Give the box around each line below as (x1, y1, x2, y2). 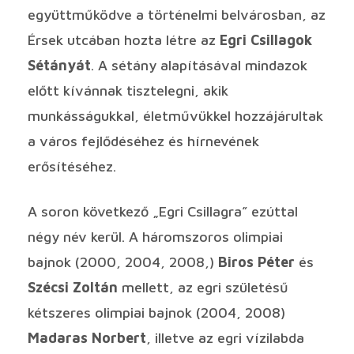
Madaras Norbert (28, 329, 146, 346)
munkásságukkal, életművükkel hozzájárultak (28, 107, 323, 124)
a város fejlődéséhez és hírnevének (28, 132, 259, 149)
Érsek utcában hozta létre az (28, 31, 220, 48)
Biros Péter (218, 253, 295, 270)
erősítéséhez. (28, 157, 116, 175)
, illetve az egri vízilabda (146, 329, 304, 346)
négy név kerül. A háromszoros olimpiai (28, 228, 283, 245)
